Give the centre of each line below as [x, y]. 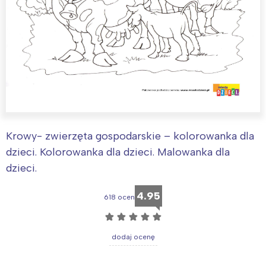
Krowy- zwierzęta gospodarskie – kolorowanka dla [130, 136]
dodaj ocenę [133, 237]
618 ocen [119, 197]
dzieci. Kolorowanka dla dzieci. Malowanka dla [118, 152]
